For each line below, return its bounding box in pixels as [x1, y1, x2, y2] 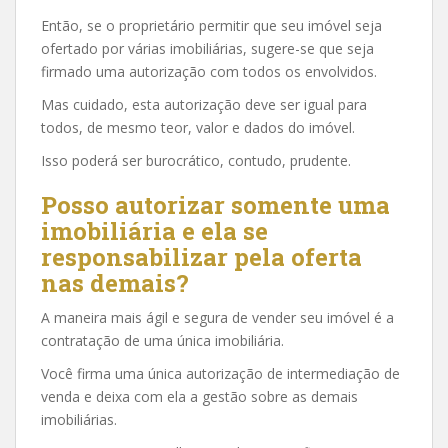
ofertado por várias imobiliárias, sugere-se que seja [41, 38, 374, 58]
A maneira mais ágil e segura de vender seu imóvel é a [41, 307, 394, 327]
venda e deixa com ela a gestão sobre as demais [41, 386, 358, 406]
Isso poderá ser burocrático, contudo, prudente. [41, 150, 351, 170]
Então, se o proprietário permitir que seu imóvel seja [41, 15, 382, 35]
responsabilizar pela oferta [41, 240, 362, 273]
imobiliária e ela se [41, 214, 268, 247]
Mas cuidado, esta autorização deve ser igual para [41, 94, 367, 114]
